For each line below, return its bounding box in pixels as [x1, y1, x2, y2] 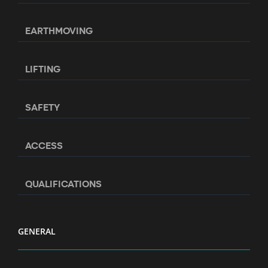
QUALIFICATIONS [25, 176, 102, 190]
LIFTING [25, 62, 60, 75]
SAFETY [25, 100, 60, 113]
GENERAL [18, 225, 56, 237]
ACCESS [25, 138, 63, 151]
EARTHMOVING [25, 23, 93, 36]
